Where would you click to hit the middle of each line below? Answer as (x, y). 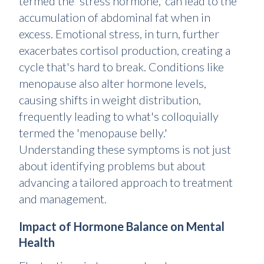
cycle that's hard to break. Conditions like (121, 67)
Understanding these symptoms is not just (125, 149)
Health (37, 242)
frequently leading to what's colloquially (119, 116)
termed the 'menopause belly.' (93, 133)
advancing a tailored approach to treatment (126, 182)
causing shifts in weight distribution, (110, 100)
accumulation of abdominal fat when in (115, 17)
